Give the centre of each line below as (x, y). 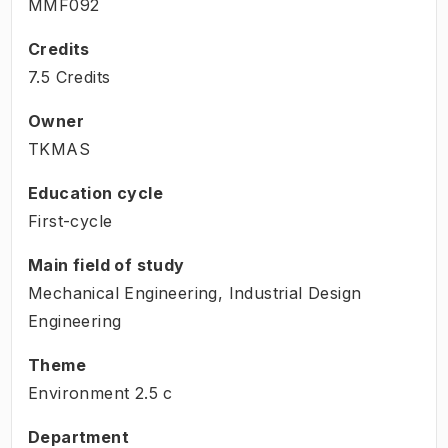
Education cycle (95, 192)
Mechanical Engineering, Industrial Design (195, 292)
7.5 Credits (69, 76)
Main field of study (106, 264)
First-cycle (70, 220)
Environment (79, 392)
